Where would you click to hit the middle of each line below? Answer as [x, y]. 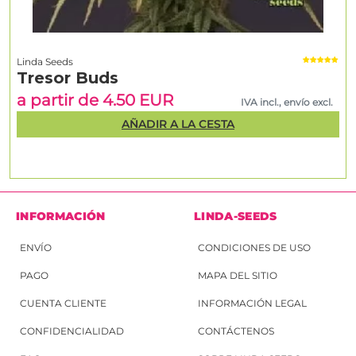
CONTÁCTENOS [236, 331]
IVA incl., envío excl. [287, 103]
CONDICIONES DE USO [254, 248]
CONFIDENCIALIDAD [72, 331]
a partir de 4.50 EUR [95, 101]
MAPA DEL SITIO [238, 276]
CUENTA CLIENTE [63, 304]
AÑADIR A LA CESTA [178, 124]
